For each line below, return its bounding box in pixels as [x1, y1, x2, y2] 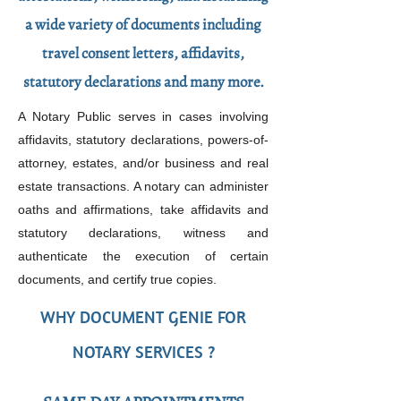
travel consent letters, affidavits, [42, 43, 244, 64]
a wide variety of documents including [25, 14, 261, 35]
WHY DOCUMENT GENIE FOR [40, 306, 246, 328]
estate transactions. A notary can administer [18, 179, 269, 193]
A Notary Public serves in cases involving [18, 109, 269, 124]
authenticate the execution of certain [18, 249, 269, 263]
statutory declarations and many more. [22, 72, 264, 92]
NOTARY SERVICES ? [72, 341, 215, 363]
